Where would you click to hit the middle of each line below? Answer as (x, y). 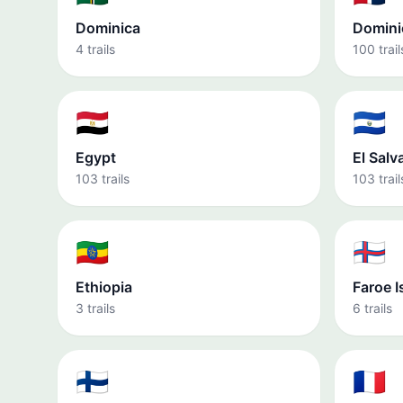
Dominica (108, 28)
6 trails (372, 308)
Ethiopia (104, 287)
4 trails (95, 49)
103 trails (103, 179)
